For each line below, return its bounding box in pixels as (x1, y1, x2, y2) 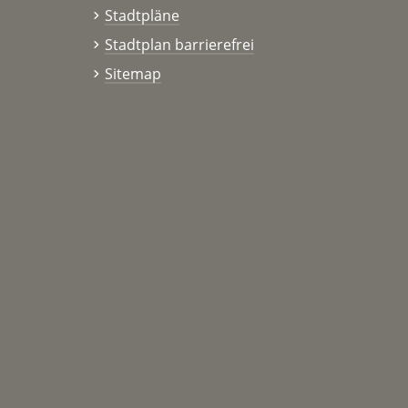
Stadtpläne (104, 5, 179, 26)
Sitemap (104, 64, 161, 85)
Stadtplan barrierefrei (104, 35, 254, 56)
